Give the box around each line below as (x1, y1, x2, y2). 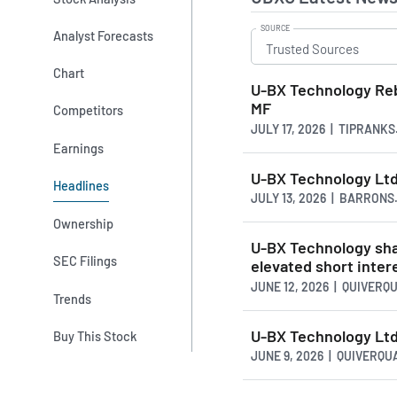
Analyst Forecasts (53, 27, 154, 43)
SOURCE (260, 22, 290, 33)
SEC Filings (53, 253, 118, 269)
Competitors (53, 102, 124, 119)
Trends (53, 290, 92, 307)
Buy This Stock (53, 328, 137, 345)
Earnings (53, 139, 105, 156)
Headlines (53, 176, 110, 193)
